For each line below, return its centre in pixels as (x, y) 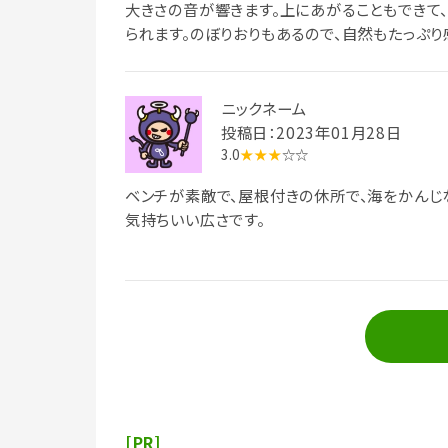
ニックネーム (263, 108)
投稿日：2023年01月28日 (311, 132)
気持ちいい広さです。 (194, 218)
